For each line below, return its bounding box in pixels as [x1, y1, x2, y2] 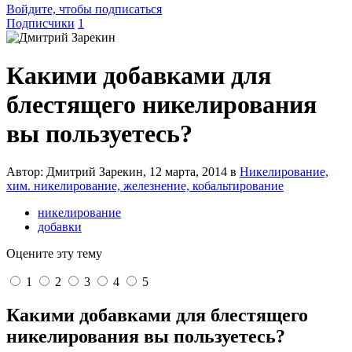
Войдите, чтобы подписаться [6, 2, 162, 16]
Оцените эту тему [6, 247, 102, 261]
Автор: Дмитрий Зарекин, [6, 165, 149, 179]
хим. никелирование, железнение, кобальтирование [6, 179, 284, 193]
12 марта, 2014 [149, 165, 227, 179]
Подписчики [6, 16, 75, 30]
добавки [38, 220, 82, 234]
